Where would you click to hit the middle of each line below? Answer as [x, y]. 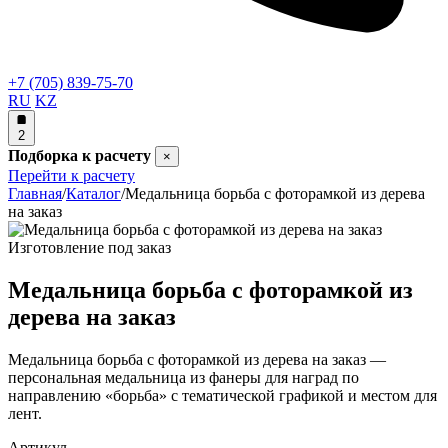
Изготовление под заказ [89, 247]
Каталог [93, 193]
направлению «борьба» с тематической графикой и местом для [222, 395]
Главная [35, 193]
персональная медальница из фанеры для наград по [183, 377]
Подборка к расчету [79, 155]
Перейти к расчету [71, 175]
